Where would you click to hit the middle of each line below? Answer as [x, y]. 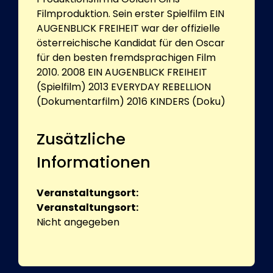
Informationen [94, 162]
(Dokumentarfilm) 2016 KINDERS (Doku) [131, 101]
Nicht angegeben [78, 222]
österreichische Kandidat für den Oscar [131, 43]
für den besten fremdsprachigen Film [126, 57]
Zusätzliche [81, 139]
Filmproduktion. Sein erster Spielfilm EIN [130, 13]
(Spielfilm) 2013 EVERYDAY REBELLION [124, 87]
